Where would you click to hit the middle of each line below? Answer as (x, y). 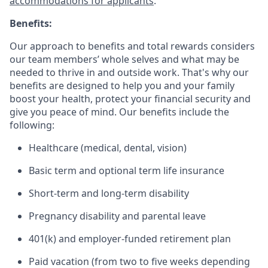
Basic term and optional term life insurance (127, 170)
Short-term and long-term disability (109, 193)
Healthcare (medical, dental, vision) (108, 148)
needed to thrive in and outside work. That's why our (129, 72)
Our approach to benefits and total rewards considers (132, 46)
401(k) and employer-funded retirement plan (130, 239)
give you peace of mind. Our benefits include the (119, 112)
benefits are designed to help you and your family (122, 86)
